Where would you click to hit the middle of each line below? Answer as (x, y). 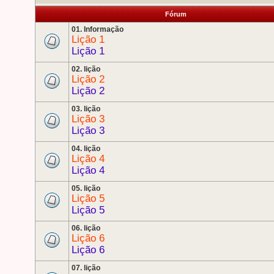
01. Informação (98, 29)
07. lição (86, 268)
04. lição (86, 149)
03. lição (86, 109)
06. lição (86, 228)
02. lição (86, 69)
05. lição (86, 188)
